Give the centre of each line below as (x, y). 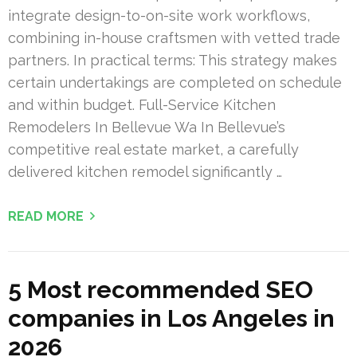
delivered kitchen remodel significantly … (145, 171)
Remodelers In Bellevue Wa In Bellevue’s (147, 127)
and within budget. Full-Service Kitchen (142, 104)
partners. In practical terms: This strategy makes (173, 60)
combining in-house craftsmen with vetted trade (174, 37)
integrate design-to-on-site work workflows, (159, 15)
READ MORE (46, 216)
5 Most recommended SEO (161, 289)
